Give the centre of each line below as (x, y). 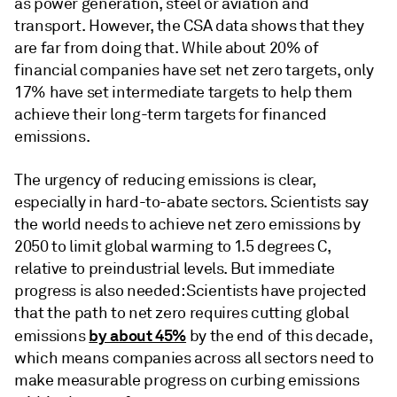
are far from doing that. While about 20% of (167, 48)
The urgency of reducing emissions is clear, (165, 180)
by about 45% (138, 335)
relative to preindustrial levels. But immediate (175, 269)
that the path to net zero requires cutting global (182, 313)
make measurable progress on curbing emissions (187, 380)
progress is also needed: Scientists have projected (191, 291)
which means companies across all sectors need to (194, 358)
